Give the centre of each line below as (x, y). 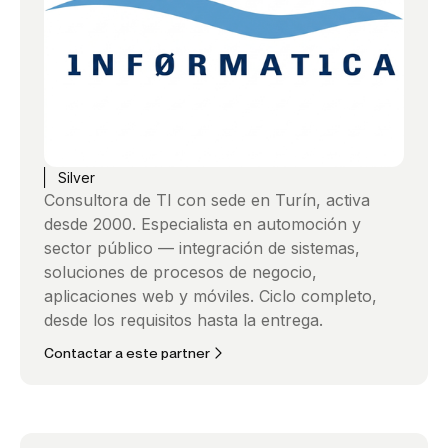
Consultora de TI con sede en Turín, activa (207, 199)
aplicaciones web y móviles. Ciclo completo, (210, 295)
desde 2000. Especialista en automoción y (202, 223)
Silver (76, 177)
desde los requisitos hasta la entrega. (183, 319)
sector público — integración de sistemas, (202, 247)
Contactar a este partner (127, 352)
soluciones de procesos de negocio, (180, 271)
